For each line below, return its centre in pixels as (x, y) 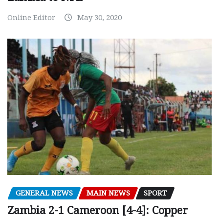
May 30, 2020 (99, 18)
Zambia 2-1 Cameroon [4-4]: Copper (98, 211)
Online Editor (31, 18)
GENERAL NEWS (44, 193)
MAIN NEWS (108, 193)
